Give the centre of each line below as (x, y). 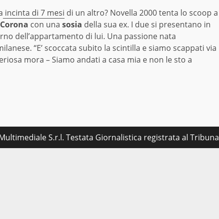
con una (45, 25)
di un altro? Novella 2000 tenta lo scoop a (141, 13)
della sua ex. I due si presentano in (146, 25)
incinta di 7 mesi (34, 13)
